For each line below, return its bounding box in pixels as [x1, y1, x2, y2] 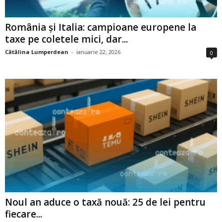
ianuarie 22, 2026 [76, 48, 120, 56]
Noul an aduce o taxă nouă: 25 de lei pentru [5, 195, 206, 209]
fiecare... [5, 207, 42, 221]
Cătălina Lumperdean [5, 48, 68, 56]
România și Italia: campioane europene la [5, 21, 196, 34]
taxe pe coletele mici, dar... [5, 33, 128, 46]
